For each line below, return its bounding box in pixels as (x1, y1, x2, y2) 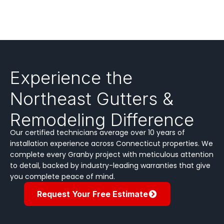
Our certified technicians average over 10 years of (10, 127, 185, 137)
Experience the (10, 66, 132, 88)
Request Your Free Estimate (36, 188, 148, 199)
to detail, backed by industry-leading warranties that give (10, 160, 210, 170)
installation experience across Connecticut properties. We (10, 138, 213, 148)
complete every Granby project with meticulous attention (10, 149, 213, 159)
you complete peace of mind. (10, 171, 115, 181)
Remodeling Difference (10, 108, 194, 130)
